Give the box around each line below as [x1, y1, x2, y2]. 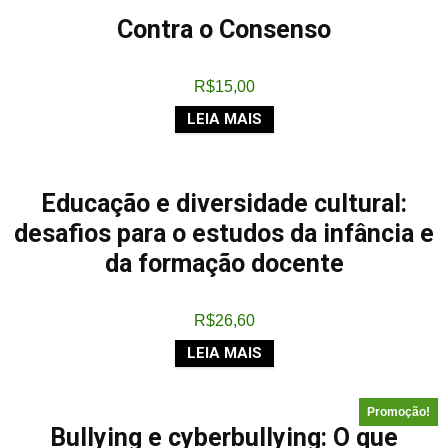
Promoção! [367, 405, 430, 419]
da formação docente [104, 249, 344, 278]
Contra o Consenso [117, 15, 331, 44]
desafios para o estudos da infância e [14, 219, 434, 248]
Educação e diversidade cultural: [41, 189, 407, 218]
